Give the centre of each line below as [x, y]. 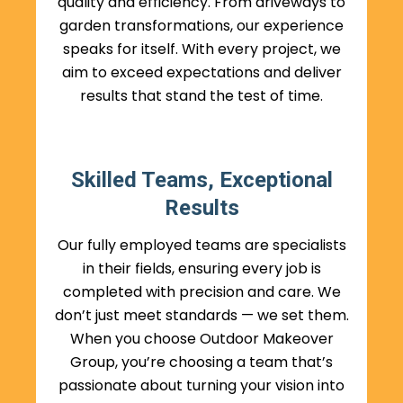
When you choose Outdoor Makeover [201, 339]
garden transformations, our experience [201, 26]
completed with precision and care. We [201, 292]
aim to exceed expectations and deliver [201, 73]
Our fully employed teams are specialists [201, 246]
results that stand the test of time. [201, 96]
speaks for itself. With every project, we [201, 49]
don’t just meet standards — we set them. [201, 316]
